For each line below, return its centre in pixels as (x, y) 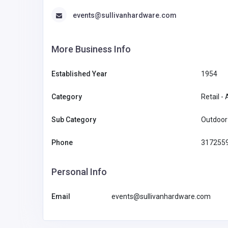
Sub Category (74, 119)
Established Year (79, 74)
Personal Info (79, 172)
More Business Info (91, 49)
